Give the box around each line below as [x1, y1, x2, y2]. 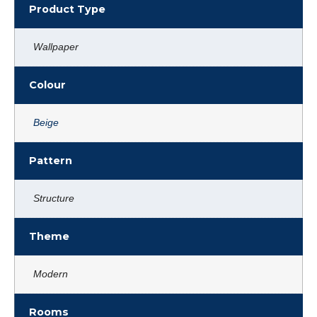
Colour [29, 78, 66, 91]
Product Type [29, 2, 105, 16]
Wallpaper [33, 40, 79, 52]
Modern [33, 267, 68, 279]
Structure [33, 192, 74, 204]
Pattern [29, 154, 72, 167]
